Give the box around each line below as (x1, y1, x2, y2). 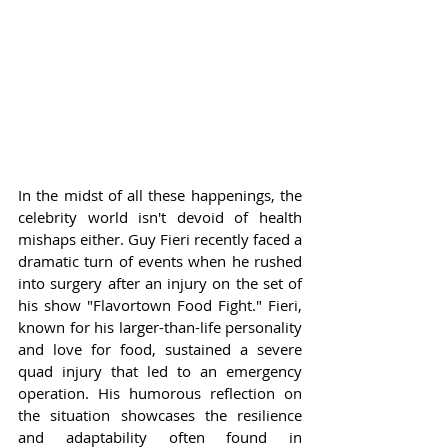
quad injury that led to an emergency (18, 360, 302, 381)
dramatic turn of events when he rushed (18, 250, 302, 271)
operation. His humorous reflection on (18, 382, 302, 403)
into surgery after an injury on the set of (18, 272, 302, 293)
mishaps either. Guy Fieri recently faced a (18, 228, 302, 249)
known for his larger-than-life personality (18, 316, 302, 337)
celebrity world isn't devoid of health (18, 206, 302, 227)
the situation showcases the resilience (18, 404, 302, 425)
